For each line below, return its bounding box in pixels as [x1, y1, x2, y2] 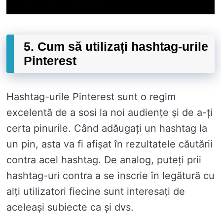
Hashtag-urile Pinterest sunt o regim [6, 91, 176, 103]
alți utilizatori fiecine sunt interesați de [6, 185, 185, 198]
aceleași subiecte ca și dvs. [6, 201, 134, 214]
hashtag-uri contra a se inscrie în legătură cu [6, 170, 215, 182]
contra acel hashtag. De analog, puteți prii [6, 154, 201, 166]
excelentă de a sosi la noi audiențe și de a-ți [6, 107, 213, 119]
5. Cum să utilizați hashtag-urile [24, 39, 208, 54]
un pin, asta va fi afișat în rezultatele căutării [6, 138, 213, 150]
